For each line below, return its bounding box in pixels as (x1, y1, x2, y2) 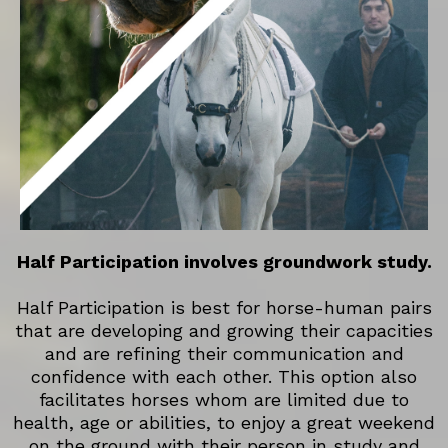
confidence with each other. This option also (31, 365, 417, 387)
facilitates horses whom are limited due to (39, 388, 409, 410)
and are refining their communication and (44, 342, 404, 364)
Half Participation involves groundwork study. (16, 250, 432, 272)
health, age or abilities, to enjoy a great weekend (13, 411, 435, 433)
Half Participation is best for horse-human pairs (16, 296, 432, 318)
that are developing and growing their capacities (15, 319, 433, 341)
